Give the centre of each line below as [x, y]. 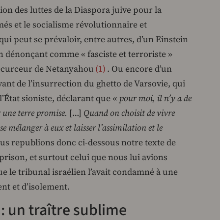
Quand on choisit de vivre [128, 113]
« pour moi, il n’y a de [152, 98]
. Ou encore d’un [139, 69]
